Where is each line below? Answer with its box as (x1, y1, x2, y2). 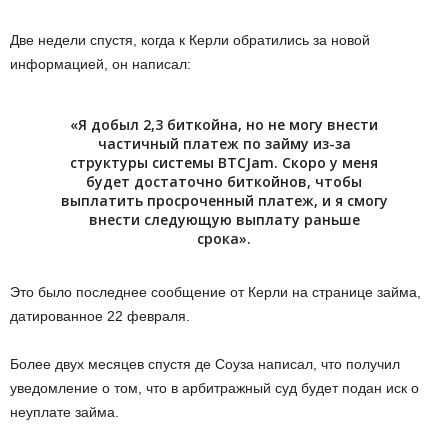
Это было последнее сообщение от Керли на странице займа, (10, 284, 421, 301)
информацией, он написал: (10, 56, 191, 73)
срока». (197, 229, 251, 249)
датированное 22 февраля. (10, 308, 190, 325)
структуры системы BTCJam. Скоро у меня (70, 153, 378, 173)
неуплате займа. (10, 404, 119, 421)
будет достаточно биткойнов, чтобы (86, 172, 362, 192)
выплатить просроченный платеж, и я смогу (60, 191, 388, 211)
